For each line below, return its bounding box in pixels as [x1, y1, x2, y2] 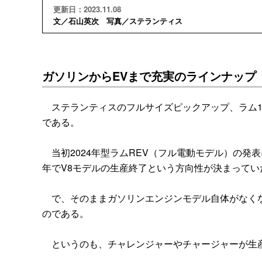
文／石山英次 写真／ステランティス [53, 15, 182, 26]
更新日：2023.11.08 [53, 3, 121, 15]
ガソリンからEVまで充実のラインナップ [42, 67, 256, 84]
